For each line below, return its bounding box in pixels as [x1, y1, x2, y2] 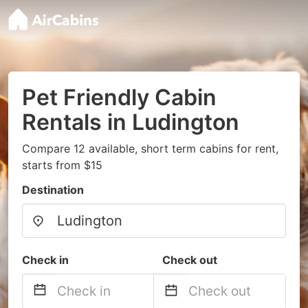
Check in [22, 253, 69, 267]
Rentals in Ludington [22, 109, 239, 135]
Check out [162, 253, 217, 267]
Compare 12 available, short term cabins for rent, [22, 142, 278, 155]
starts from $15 [22, 158, 102, 172]
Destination [22, 183, 84, 197]
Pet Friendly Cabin [22, 84, 217, 111]
